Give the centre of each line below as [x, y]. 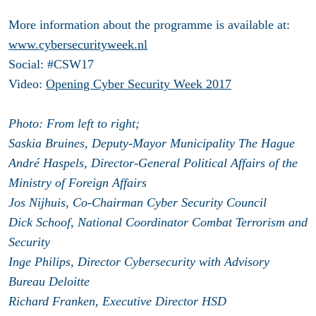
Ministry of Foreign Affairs [78, 182]
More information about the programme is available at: [149, 24]
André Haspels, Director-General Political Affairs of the [153, 163]
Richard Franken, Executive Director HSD [117, 301]
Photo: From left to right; [74, 123]
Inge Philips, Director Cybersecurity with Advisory [139, 261]
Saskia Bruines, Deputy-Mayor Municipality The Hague [152, 143]
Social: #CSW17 [51, 64]
